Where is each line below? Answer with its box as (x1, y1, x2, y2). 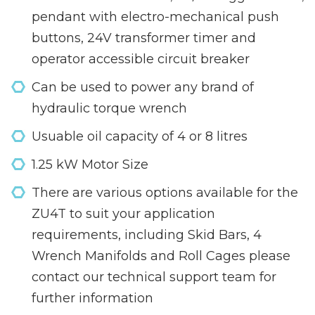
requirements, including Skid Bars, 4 (32, 226, 262, 243)
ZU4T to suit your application (32, 205, 215, 221)
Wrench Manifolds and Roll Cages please (32, 247, 290, 264)
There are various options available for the (32, 184, 298, 200)
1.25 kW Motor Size (32, 156, 148, 172)
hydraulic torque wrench (32, 100, 187, 116)
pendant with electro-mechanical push (32, 8, 279, 25)
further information (32, 290, 153, 306)
